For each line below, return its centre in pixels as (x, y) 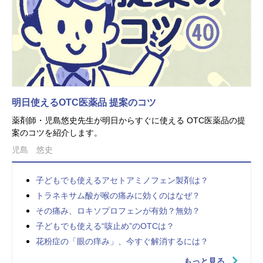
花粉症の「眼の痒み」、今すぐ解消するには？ (122, 241)
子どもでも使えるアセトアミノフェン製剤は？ (122, 180)
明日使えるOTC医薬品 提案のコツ (84, 102)
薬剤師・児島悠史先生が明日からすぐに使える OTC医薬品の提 (129, 120)
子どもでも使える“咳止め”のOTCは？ (105, 226)
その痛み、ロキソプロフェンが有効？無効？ (118, 210)
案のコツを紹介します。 (57, 132)
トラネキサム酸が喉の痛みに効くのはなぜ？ (118, 195)
